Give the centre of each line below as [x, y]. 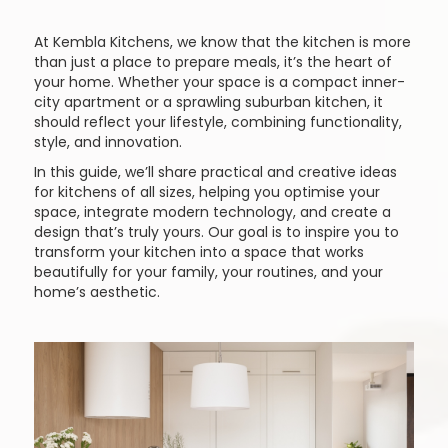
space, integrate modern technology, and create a [212, 212]
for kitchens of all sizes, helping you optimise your [206, 192]
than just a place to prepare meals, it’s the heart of [212, 62]
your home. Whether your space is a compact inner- [219, 82]
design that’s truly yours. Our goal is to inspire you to [216, 232]
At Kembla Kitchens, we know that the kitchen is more [222, 42]
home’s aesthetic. [96, 292]
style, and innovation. [107, 142]
